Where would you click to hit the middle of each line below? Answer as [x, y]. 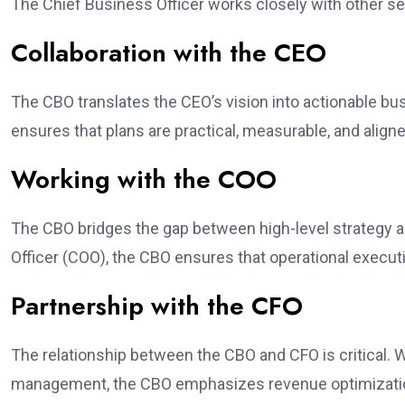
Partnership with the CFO [157, 306]
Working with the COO [144, 179]
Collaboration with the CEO [169, 53]
